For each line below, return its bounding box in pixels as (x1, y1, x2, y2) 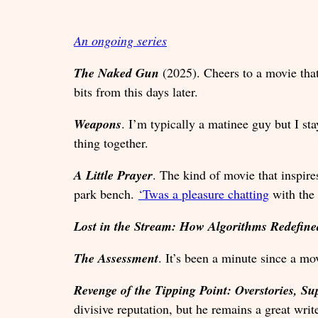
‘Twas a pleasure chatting (138, 185, 269, 202)
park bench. (74, 185, 138, 202)
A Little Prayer (74, 165, 153, 184)
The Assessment (74, 248, 158, 267)
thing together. (74, 133, 148, 151)
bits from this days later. (74, 82, 198, 100)
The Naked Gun (74, 63, 159, 82)
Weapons (74, 114, 121, 133)
